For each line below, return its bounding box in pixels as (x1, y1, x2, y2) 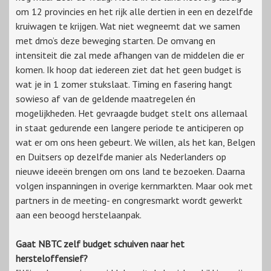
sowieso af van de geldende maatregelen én (16, 93, 195, 105)
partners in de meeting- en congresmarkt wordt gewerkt (16, 194, 243, 207)
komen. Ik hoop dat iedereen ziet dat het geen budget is (16, 64, 241, 76)
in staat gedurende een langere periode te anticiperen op (16, 122, 244, 134)
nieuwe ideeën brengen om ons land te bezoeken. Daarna (16, 165, 245, 178)
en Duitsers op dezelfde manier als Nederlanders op (16, 151, 226, 163)
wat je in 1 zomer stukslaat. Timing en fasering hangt (16, 78, 232, 91)
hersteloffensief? (16, 252, 88, 265)
